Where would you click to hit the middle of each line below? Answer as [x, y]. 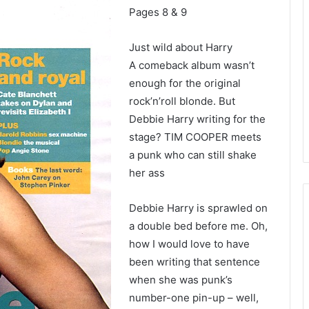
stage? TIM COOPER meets [196, 137]
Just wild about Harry [181, 47]
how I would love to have [190, 244]
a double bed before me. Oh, [199, 226]
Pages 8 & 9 [158, 12]
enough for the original [185, 83]
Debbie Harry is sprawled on [199, 208]
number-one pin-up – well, [194, 298]
